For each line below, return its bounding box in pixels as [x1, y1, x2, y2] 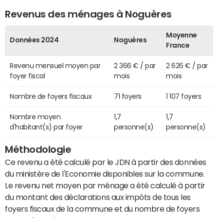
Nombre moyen [10, 113, 61, 121]
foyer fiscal [10, 73, 45, 80]
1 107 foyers [166, 93, 201, 100]
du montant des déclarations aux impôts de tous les [5, 193, 191, 201]
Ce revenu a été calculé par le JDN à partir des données [5, 158, 206, 166]
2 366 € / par [114, 62, 156, 70]
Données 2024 [10, 36, 59, 44]
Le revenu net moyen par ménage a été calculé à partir [5, 182, 205, 190]
